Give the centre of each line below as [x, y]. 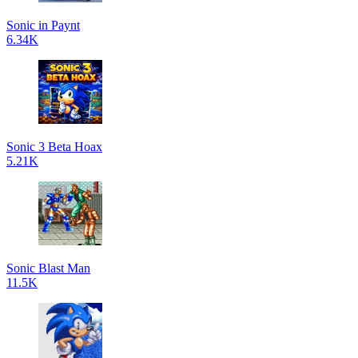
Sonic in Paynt [43, 25]
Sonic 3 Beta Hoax [54, 147]
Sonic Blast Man [48, 268]
